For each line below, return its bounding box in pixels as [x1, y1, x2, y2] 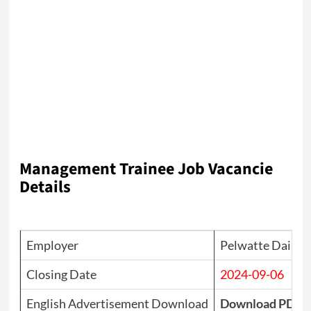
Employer [26, 237, 78, 253]
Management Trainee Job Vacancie [19, 157, 273, 182]
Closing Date [26, 267, 96, 283]
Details [19, 175, 71, 200]
